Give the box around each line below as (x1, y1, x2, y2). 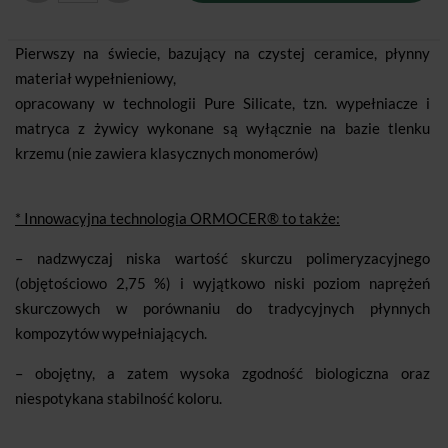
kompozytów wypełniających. (15, 324, 207, 343)
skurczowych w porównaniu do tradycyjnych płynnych (15, 299, 430, 318)
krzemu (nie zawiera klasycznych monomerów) (15, 144, 319, 163)
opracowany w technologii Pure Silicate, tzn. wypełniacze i (15, 94, 430, 113)
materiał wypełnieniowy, (15, 69, 176, 88)
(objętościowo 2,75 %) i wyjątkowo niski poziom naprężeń (15, 274, 430, 293)
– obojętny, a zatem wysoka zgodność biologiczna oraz (15, 364, 430, 383)
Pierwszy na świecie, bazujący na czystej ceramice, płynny (15, 44, 430, 63)
